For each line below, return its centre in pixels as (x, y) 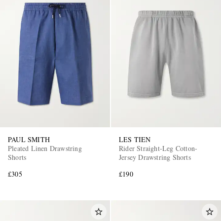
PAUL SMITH (29, 139)
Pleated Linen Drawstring (45, 148)
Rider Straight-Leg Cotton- (158, 148)
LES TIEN (135, 139)
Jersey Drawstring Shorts (155, 157)
